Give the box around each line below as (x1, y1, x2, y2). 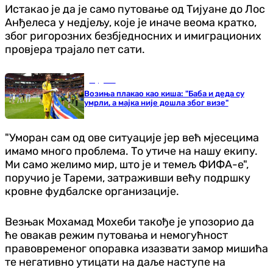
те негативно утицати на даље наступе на (5, 255, 225, 269)
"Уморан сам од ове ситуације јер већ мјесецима (5, 130, 259, 144)
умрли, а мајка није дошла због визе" (83, 97, 229, 107)
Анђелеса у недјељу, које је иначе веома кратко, (5, 15, 257, 29)
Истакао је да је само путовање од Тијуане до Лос (5, 2, 265, 16)
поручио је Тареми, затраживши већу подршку (5, 171, 250, 185)
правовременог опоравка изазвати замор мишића (5, 241, 268, 255)
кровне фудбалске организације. (5, 184, 179, 198)
